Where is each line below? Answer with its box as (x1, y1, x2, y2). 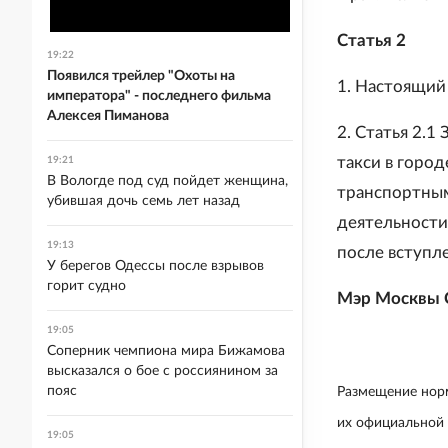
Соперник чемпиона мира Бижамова (47, 344, 285, 358)
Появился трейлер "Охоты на (47, 69, 235, 83)
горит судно (47, 279, 126, 293)
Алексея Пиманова (47, 109, 169, 123)
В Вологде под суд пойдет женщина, (47, 174, 288, 188)
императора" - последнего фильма (47, 89, 271, 103)
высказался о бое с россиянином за (47, 364, 278, 378)
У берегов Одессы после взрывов (47, 259, 264, 273)
